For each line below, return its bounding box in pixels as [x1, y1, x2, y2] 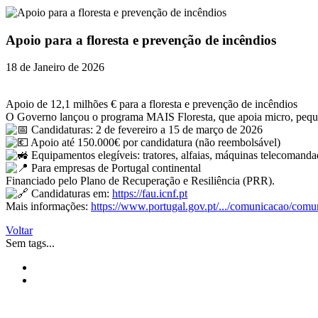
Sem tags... [6, 237, 55, 250]
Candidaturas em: [28, 187, 112, 200]
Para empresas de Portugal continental [28, 162, 201, 175]
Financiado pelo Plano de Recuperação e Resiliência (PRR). [6, 175, 275, 187]
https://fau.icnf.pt [112, 187, 187, 200]
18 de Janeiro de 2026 [6, 61, 104, 74]
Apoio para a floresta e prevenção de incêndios [6, 32, 276, 48]
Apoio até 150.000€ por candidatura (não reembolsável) [28, 136, 280, 149]
